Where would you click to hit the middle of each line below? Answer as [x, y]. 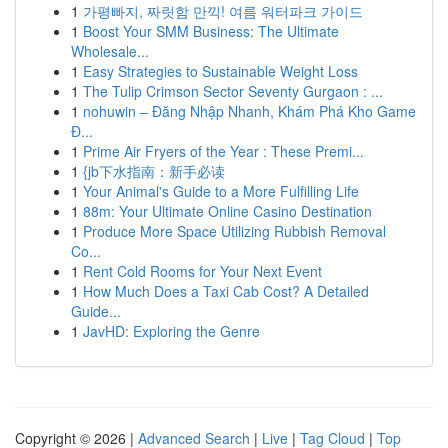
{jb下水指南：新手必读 [154, 171]
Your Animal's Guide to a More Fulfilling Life [221, 191]
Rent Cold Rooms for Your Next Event [202, 271]
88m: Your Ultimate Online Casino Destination [227, 211]
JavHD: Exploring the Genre [171, 331]
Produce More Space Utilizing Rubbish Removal [234, 231]
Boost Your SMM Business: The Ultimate [211, 31]
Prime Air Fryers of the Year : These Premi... [223, 151]
